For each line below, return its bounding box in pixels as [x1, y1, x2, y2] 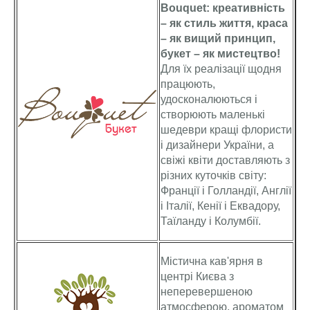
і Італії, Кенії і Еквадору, [161, 200, 280, 212]
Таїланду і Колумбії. [161, 215, 261, 227]
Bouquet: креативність [161, 2, 285, 14]
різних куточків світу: [161, 170, 266, 181]
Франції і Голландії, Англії [161, 185, 291, 197]
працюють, [161, 78, 215, 90]
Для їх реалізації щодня [161, 63, 282, 75]
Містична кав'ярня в [161, 255, 263, 267]
